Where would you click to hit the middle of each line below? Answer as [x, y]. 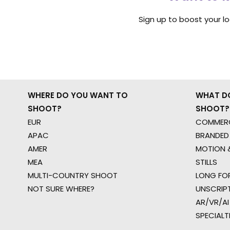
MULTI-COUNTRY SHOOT [73, 175]
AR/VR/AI [212, 202]
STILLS [206, 162]
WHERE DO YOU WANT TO [78, 95]
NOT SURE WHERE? [61, 189]
